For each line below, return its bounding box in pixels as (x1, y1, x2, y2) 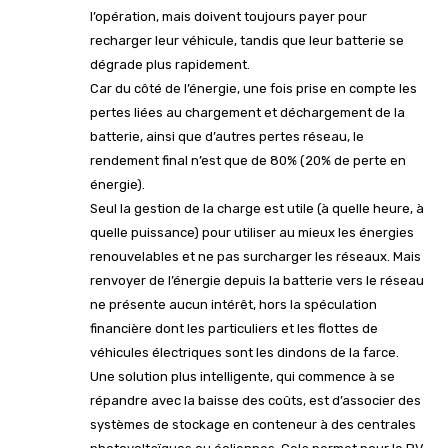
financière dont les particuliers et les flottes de (90, 320, 378, 336)
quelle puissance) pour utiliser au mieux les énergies (90, 224, 414, 240)
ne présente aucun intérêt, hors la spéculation (90, 296, 377, 312)
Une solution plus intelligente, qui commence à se (90, 368, 395, 384)
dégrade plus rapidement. (90, 56, 250, 72)
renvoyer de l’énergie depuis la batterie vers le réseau (90, 272, 424, 288)
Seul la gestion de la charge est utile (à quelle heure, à (90, 200, 424, 216)
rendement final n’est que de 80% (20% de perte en (90, 152, 406, 168)
